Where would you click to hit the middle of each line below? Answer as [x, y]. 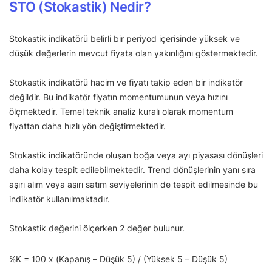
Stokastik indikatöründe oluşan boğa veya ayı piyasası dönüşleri [136, 155]
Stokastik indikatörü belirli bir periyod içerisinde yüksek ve [124, 38]
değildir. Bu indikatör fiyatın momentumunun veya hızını [118, 97]
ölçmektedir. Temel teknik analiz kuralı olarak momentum [121, 111]
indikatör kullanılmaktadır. [61, 199]
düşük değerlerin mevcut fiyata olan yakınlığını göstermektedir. [135, 53]
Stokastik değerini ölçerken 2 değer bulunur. [98, 228]
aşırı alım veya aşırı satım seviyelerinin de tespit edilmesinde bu [134, 184]
